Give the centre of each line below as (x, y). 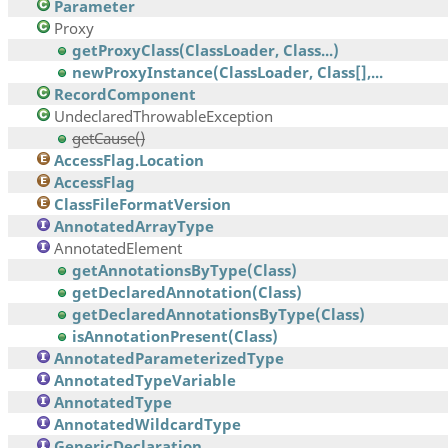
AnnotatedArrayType (134, 226)
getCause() (108, 138)
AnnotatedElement (118, 248)
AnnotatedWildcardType (147, 424)
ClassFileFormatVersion (142, 204)
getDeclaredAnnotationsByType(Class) (218, 314)
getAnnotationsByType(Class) (184, 270)
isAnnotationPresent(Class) (175, 336)
